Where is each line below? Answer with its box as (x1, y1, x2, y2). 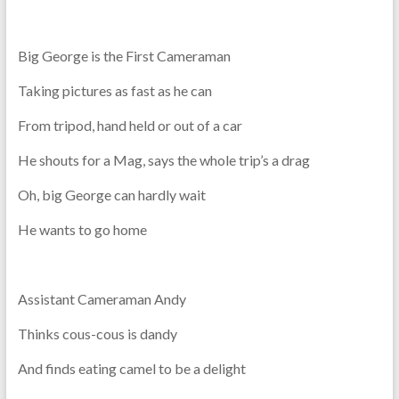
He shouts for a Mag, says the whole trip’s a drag (17, 151, 310, 168)
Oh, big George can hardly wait (17, 185, 206, 203)
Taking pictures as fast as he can (17, 81, 212, 99)
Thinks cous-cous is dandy (17, 324, 177, 342)
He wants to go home (17, 220, 147, 238)
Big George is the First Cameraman (17, 46, 231, 64)
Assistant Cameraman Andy (17, 289, 186, 307)
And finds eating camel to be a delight (17, 359, 246, 377)
